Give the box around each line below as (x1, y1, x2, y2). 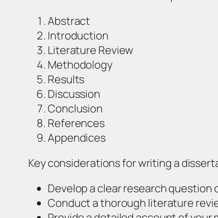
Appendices (48, 130, 106, 145)
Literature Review (48, 42, 134, 57)
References (48, 115, 105, 130)
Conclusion (48, 101, 103, 116)
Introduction (48, 28, 109, 43)
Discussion (48, 86, 100, 101)
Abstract (48, 13, 91, 28)
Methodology (48, 57, 112, 72)
